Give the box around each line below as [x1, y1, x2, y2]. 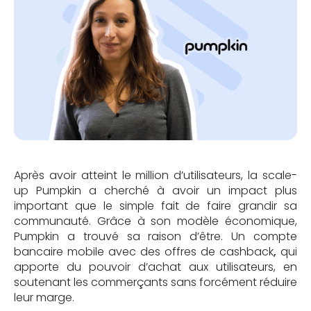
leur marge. [14, 289, 74, 305]
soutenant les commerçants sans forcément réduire [14, 274, 297, 290]
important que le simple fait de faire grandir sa [14, 197, 297, 214]
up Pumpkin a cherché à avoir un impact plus [14, 182, 297, 199]
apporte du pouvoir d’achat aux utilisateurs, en [14, 258, 297, 275]
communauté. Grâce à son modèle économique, [14, 212, 297, 229]
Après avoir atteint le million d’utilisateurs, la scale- [14, 167, 297, 183]
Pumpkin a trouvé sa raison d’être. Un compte [14, 228, 297, 244]
